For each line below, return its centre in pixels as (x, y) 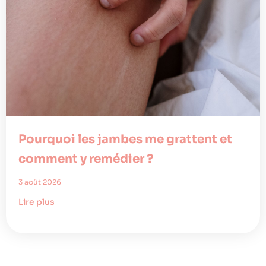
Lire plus (37, 202)
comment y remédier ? (86, 159)
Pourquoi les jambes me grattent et (125, 140)
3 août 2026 (40, 182)
